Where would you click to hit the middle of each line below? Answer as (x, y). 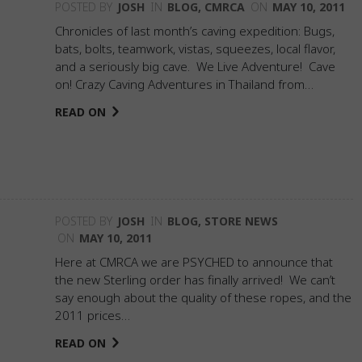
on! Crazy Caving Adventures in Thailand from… (184, 84)
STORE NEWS (241, 221)
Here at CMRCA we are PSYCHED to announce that (194, 262)
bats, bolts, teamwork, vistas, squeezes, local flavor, (195, 48)
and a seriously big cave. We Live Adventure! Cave (195, 66)
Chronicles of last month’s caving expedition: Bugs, (195, 31)
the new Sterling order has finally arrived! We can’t (195, 280)
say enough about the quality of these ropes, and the (203, 297)
